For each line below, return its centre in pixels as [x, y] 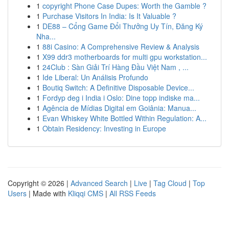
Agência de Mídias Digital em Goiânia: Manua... [119, 108]
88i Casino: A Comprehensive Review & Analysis [121, 47]
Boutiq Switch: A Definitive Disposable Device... [118, 87]
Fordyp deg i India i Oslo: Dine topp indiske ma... [121, 98]
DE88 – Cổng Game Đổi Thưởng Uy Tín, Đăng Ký [123, 26]
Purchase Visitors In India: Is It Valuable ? [109, 16]
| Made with [47, 193]
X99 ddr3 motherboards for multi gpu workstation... [125, 57]
